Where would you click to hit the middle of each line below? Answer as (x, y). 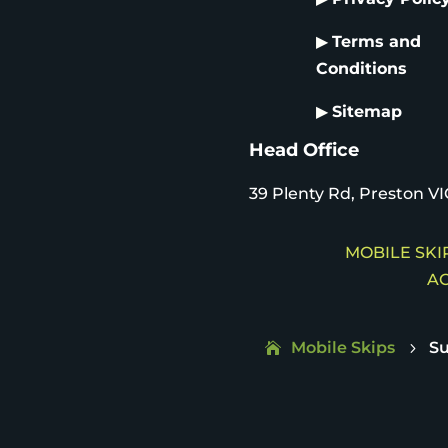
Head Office (303, 150)
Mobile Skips (342, 347)
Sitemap (367, 112)
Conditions (361, 69)
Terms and (376, 42)
